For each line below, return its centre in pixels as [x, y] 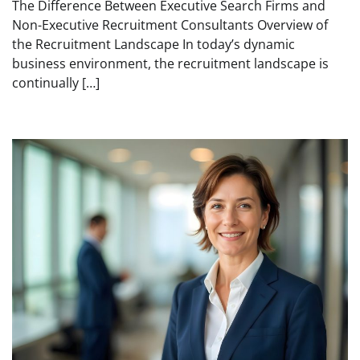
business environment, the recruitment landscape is [170, 64]
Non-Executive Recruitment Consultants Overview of [170, 25]
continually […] [56, 83]
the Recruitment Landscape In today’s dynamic [153, 45]
